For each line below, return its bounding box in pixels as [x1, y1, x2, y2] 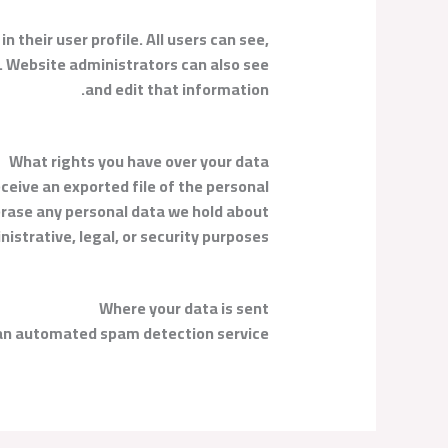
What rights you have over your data [9, 145, 270, 176]
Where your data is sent [99, 292, 270, 323]
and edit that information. [85, 73, 270, 104]
